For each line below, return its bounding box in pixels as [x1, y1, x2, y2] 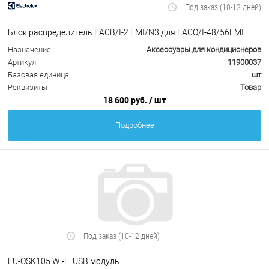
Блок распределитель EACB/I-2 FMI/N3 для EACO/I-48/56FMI [8, 27, 244, 37]
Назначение [8, 45, 51, 55]
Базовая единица [8, 70, 69, 80]
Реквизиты [8, 83, 47, 92]
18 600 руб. [103, 94, 149, 106]
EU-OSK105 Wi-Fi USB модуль [8, 256, 119, 266]
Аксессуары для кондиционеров [147, 45, 261, 55]
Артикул [8, 58, 36, 67]
